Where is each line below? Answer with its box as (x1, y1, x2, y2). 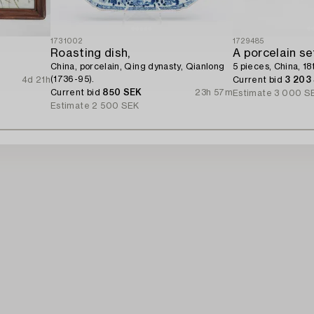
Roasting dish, (50, 47, 130, 59)
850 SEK (102, 88, 142, 97)
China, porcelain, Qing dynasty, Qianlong (50, 62, 225, 71)
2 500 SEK (92, 101, 139, 110)
